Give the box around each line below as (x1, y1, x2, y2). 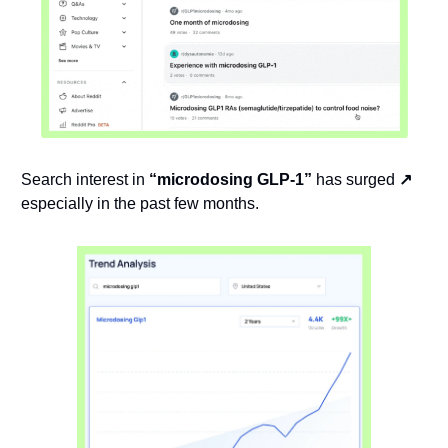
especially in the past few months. (20, 195, 259, 213)
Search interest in (20, 171, 149, 189)
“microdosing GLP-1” (148, 171, 312, 189)
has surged (311, 171, 399, 189)
